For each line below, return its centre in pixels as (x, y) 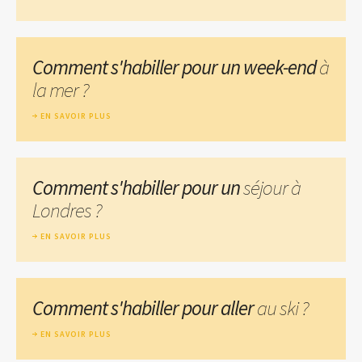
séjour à (272, 187)
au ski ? (283, 307)
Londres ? (67, 210)
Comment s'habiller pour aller (145, 307)
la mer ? (61, 89)
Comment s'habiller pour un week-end (176, 67)
